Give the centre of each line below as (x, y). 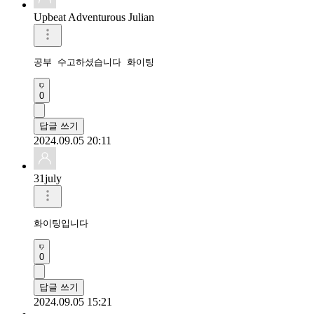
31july (48, 178)
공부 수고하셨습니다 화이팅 (94, 62)
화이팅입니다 (61, 223)
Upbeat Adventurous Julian (94, 17)
